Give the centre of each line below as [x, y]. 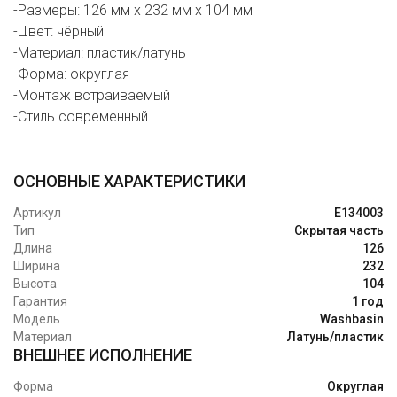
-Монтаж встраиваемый [92, 96]
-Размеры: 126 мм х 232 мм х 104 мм [133, 11]
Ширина [37, 266]
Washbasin [352, 319]
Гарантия [40, 302]
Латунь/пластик [335, 337]
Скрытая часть [339, 231]
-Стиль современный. [82, 117]
